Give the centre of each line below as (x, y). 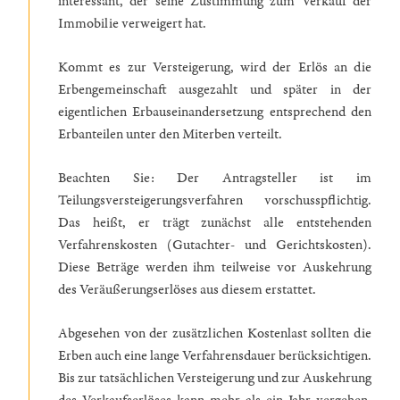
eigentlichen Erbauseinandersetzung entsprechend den (215, 112)
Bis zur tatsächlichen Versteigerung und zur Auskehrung (215, 378)
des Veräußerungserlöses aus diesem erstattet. (187, 289)
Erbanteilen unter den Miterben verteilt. (171, 134)
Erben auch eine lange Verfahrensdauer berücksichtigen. (215, 355)
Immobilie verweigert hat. (133, 23)
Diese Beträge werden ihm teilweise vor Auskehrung (215, 267)
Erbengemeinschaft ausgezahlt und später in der (215, 89)
